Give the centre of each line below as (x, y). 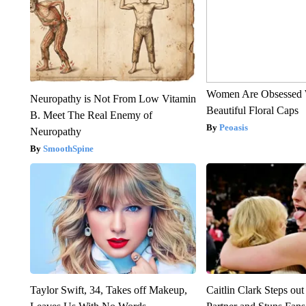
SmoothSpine (68, 148)
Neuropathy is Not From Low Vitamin (113, 98)
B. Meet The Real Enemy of (91, 115)
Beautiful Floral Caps (253, 110)
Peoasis (234, 127)
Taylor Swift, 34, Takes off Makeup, (108, 290)
